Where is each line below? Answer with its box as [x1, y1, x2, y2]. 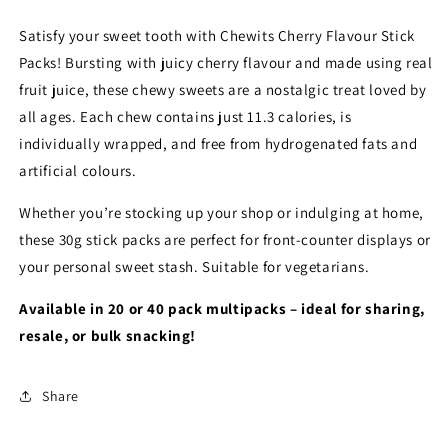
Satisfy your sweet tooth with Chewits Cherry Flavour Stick [19, 26, 415, 45]
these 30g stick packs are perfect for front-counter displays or [19, 230, 431, 249]
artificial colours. [19, 161, 137, 180]
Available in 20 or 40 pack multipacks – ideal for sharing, [19, 299, 425, 318]
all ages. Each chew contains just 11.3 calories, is [19, 107, 352, 126]
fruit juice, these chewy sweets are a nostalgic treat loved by [19, 80, 427, 99]
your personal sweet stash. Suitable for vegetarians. [19, 257, 370, 276]
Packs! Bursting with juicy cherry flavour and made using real [19, 53, 433, 72]
